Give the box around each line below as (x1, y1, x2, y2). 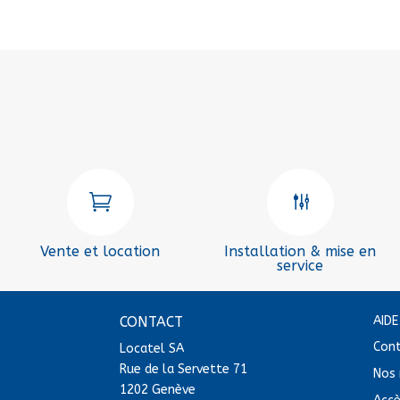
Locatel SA (120, 340, 185, 356)
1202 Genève (120, 381, 196, 397)
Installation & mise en (224, 242, 376, 260)
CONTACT (120, 312, 184, 330)
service (277, 256, 323, 274)
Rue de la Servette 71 (120, 361, 248, 377)
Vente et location (40, 242, 160, 260)
